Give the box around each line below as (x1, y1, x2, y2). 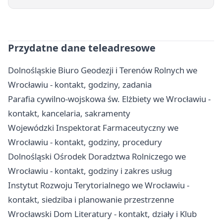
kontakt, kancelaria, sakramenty (8, 107, 130, 119)
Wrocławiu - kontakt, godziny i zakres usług (8, 165, 172, 176)
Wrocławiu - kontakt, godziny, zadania (8, 78, 152, 90)
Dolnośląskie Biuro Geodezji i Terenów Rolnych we (8, 64, 197, 76)
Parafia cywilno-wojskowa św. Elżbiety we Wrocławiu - (8, 93, 211, 105)
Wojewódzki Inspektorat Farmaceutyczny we (8, 121, 178, 133)
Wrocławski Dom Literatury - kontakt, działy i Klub (8, 208, 197, 220)
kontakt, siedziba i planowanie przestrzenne (8, 193, 174, 205)
